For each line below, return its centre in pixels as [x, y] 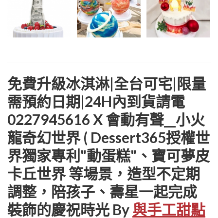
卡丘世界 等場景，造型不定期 [104, 173]
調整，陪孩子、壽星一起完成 [102, 191]
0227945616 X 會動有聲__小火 [106, 119]
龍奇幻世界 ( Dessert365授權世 [109, 137]
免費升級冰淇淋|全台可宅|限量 [107, 83]
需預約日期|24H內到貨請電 [96, 101]
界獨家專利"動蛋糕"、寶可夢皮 [109, 155]
